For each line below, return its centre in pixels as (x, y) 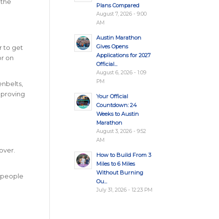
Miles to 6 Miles (115, 164)
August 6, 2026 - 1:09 (121, 73)
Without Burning (120, 173)
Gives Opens (112, 46)
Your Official (112, 96)
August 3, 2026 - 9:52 (121, 131)
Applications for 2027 (123, 55)
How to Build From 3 (123, 155)
